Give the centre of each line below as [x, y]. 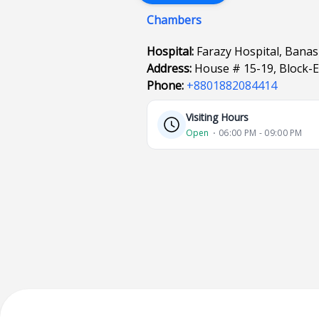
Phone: [167, 85]
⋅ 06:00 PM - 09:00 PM [258, 133]
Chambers [174, 20]
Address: [171, 68]
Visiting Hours [218, 117]
